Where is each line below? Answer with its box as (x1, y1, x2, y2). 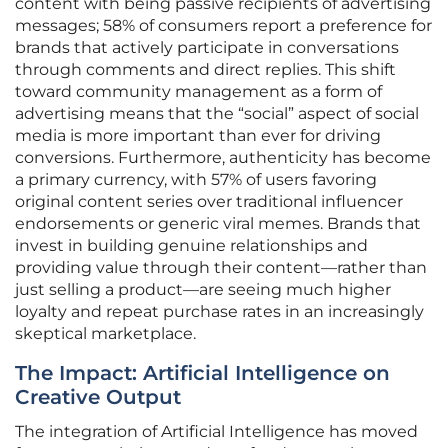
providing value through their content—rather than (15, 258, 427, 278)
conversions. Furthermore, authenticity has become (15, 148, 431, 168)
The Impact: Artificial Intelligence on (15, 361, 390, 386)
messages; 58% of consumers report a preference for (15, 16, 432, 36)
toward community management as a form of (15, 82, 382, 102)
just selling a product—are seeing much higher (15, 280, 391, 300)
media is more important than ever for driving (15, 126, 381, 146)
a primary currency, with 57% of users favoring (15, 170, 377, 190)
